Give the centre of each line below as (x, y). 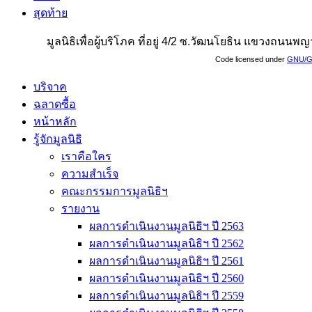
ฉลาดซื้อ (55, 104)
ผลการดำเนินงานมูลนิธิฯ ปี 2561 (166, 260)
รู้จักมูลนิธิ (58, 139)
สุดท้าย (50, 13)
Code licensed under (251, 59)
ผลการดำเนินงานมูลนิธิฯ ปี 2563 (166, 226)
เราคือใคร (86, 156)
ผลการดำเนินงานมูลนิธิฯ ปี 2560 (166, 278)
